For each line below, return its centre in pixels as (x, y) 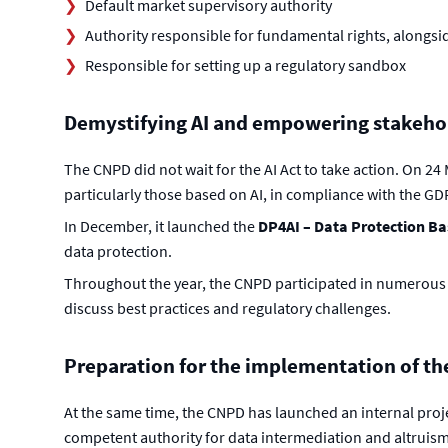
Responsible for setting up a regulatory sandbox (245, 65)
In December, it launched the (160, 226)
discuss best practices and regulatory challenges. (227, 308)
